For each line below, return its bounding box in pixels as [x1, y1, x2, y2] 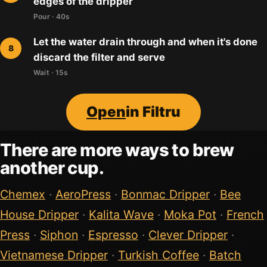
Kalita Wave [89, 207, 154, 222]
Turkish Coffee [118, 247, 199, 262]
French [226, 207, 264, 222]
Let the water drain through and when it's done [33, 36, 257, 48]
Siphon [40, 227, 78, 242]
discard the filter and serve [33, 51, 165, 64]
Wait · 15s [33, 68, 69, 77]
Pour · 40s [33, 12, 70, 21]
